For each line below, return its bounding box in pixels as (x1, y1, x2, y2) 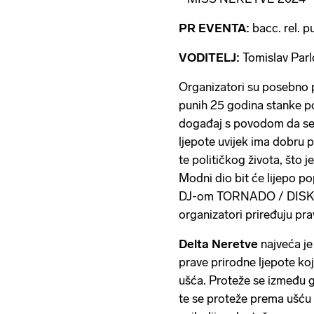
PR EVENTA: (179, 21, 252, 35)
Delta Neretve (179, 237, 261, 251)
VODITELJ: (179, 50, 243, 64)
